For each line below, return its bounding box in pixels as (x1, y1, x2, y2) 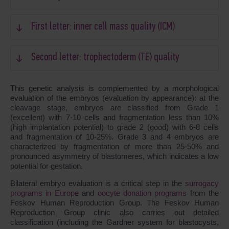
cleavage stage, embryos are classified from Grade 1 (10, 103, 219, 112)
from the (187, 188, 219, 197)
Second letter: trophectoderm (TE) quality (31, 51, 179, 63)
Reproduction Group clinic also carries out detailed (10, 208, 219, 217)
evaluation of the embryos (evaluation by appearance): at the (10, 93, 219, 102)
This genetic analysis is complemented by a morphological (10, 83, 219, 93)
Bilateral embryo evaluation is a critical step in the (10, 178, 185, 188)
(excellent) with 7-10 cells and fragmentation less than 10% (10, 112, 219, 122)
